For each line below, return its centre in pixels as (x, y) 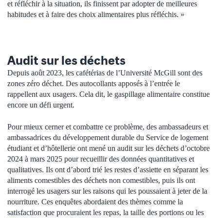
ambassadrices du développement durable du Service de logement (108, 137)
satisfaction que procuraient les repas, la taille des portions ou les (106, 212)
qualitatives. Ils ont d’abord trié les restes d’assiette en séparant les (108, 169)
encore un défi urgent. (41, 105)
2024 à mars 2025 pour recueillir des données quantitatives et (101, 159)
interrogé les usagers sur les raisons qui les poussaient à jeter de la (107, 191)
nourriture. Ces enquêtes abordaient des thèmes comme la (95, 201)
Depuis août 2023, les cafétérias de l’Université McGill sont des (105, 73)
